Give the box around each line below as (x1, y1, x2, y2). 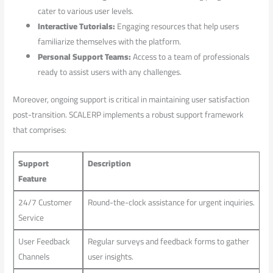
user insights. (87, 249, 133, 265)
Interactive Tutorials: (38, 18, 116, 34)
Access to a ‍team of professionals (131, 48, 250, 65)
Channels (18, 249, 49, 265)
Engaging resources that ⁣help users (115, 18, 239, 34)
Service (18, 210, 44, 226)
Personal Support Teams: (38, 48, 132, 65)
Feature (18, 171, 46, 187)
